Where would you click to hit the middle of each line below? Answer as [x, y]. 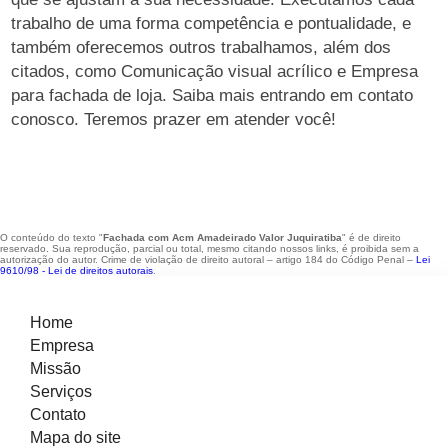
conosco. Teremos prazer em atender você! [174, 119]
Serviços [61, 391]
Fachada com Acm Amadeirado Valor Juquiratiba [222, 237]
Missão [55, 368]
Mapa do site [75, 437]
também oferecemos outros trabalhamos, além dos [201, 47]
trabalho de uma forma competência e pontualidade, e [211, 23]
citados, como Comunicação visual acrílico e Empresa [215, 71]
